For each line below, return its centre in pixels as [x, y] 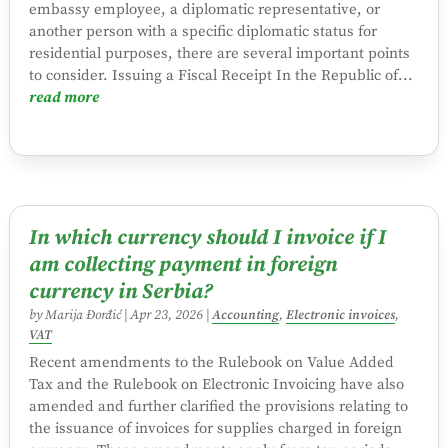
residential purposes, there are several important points [219, 53]
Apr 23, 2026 [166, 316]
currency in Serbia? [120, 292]
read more [63, 97]
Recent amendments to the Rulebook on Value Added [211, 363]
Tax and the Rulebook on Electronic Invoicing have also [216, 385]
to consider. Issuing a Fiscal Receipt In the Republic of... [220, 75]
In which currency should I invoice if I [207, 238]
